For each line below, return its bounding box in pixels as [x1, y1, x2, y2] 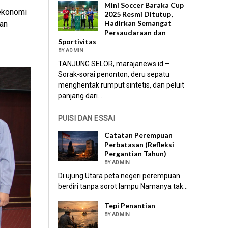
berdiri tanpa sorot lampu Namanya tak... [58, 182, 188, 190]
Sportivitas [58, 37, 97, 46]
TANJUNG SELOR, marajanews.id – [58, 59, 170, 68]
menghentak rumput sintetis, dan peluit [58, 80, 185, 89]
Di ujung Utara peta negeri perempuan [58, 171, 181, 180]
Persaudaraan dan [104, 27, 166, 37]
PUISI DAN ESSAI [58, 113, 116, 122]
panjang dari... [58, 91, 103, 100]
